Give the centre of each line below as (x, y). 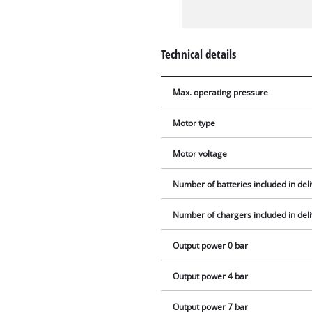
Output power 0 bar (211, 245)
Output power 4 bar (211, 276)
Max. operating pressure (221, 92)
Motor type (194, 123)
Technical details (199, 54)
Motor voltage (200, 153)
